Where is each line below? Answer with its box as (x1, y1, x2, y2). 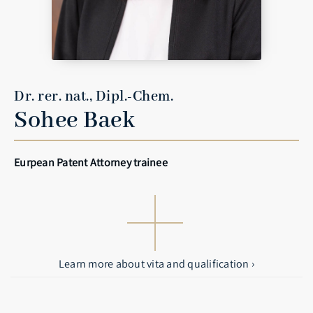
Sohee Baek (14, 106, 135, 136)
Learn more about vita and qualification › (58, 256, 255, 271)
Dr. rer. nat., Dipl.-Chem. (14, 88, 173, 106)
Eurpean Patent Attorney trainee (14, 155, 168, 170)
